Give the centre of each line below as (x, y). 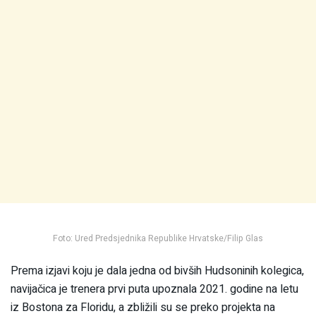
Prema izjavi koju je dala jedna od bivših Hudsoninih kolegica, (157, 271)
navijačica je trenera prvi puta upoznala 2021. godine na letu (154, 289)
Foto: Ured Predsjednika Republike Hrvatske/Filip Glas (158, 238)
